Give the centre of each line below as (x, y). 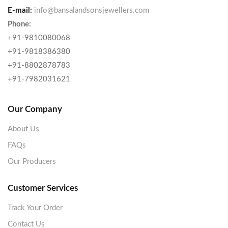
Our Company (35, 109)
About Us (23, 129)
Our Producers (32, 162)
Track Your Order (35, 208)
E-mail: (20, 11)
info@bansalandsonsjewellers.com (92, 11)
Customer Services (43, 188)
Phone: (19, 24)
